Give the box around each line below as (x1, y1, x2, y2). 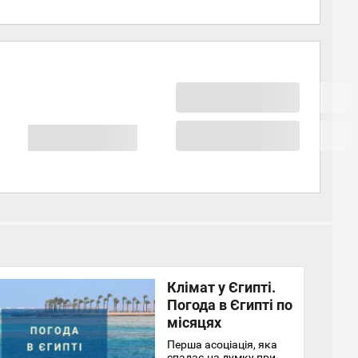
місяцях (167, 314, 221, 331)
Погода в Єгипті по (167, 296, 292, 313)
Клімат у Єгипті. (167, 279, 276, 296)
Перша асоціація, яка (167, 337, 277, 351)
